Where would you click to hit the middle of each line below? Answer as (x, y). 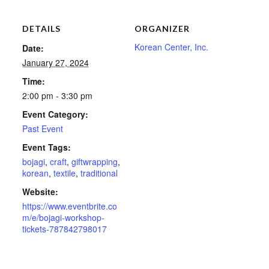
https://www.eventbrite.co (69, 206)
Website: (40, 192)
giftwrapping (94, 162)
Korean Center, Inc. (171, 47)
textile (64, 173)
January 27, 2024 (55, 63)
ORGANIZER (162, 29)
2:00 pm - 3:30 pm (57, 96)
